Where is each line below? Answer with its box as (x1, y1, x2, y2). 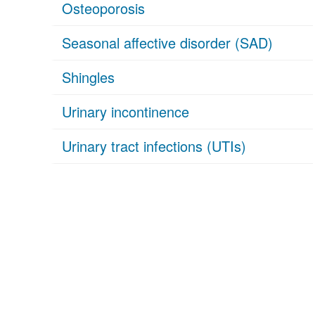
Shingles (62, 67, 115, 87)
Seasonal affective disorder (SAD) (62, 32, 273, 53)
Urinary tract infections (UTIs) (62, 136, 246, 156)
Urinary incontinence (62, 101, 189, 122)
